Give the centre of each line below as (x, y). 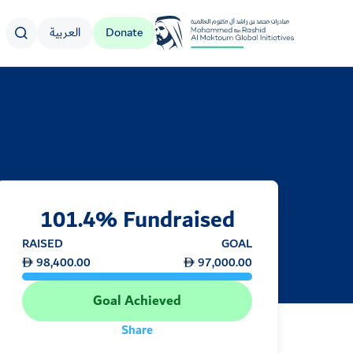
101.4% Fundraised (137, 221)
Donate (124, 33)
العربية (65, 33)
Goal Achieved (137, 301)
